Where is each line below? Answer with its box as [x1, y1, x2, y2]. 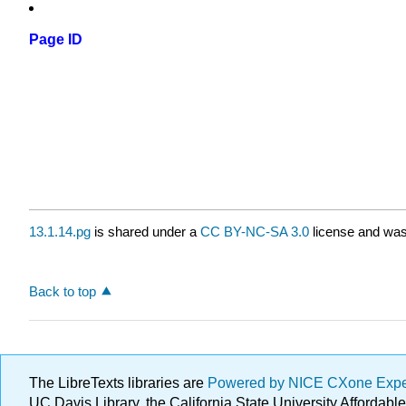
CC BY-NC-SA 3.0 [200, 224, 309, 240]
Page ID [29, 32, 82, 48]
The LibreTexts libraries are [29, 375, 208, 391]
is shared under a [91, 224, 200, 240]
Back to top [29, 283, 96, 299]
